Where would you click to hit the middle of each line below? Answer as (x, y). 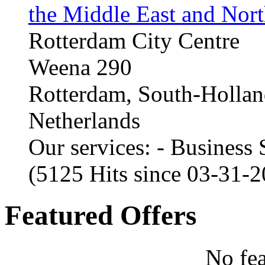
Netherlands (84, 120)
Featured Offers (101, 216)
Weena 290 (80, 67)
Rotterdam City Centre (134, 40)
